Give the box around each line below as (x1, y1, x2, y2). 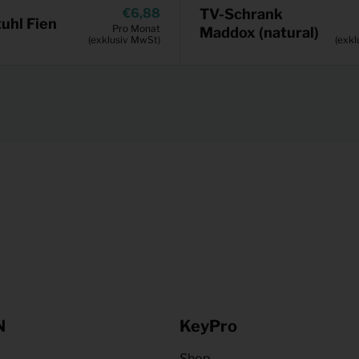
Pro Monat (112, 22, 160, 35)
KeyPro (179, 316, 237, 336)
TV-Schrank (200, 6, 283, 23)
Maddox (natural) (200, 24, 319, 42)
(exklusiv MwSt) (88, 34, 160, 46)
